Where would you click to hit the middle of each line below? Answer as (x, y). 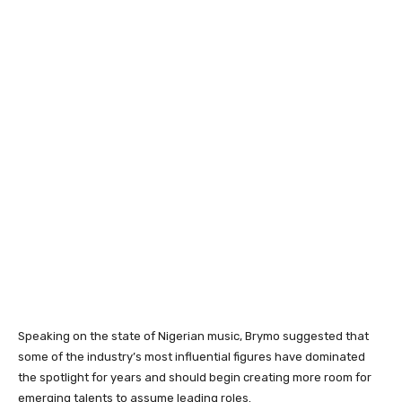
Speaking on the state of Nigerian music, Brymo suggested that (193, 336)
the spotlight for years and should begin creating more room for (195, 377)
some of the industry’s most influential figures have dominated (192, 357)
